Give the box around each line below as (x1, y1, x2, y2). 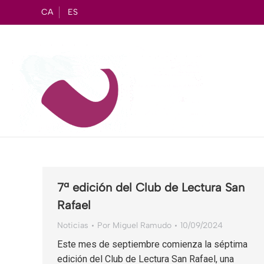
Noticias (57, 220, 88, 230)
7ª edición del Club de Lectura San (57, 180, 245, 194)
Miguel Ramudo (113, 220, 171, 230)
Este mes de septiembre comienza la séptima (57, 239, 247, 250)
